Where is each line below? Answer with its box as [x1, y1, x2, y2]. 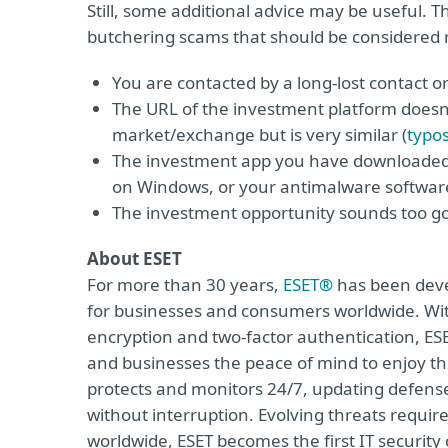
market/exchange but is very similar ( [112, 123, 407, 146]
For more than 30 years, [87, 273, 283, 296]
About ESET [87, 247, 182, 270]
